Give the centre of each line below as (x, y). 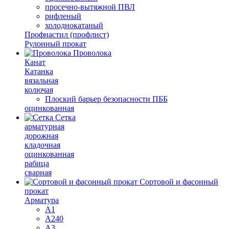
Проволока (92, 53)
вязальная (41, 81)
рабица (37, 163)
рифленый (63, 16)
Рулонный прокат (55, 44)
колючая (39, 90)
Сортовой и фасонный (179, 182)
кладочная (42, 145)
